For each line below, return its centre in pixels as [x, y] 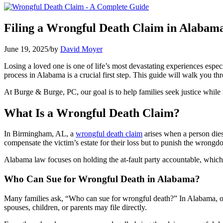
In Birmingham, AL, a [40, 134]
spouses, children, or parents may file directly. [75, 207]
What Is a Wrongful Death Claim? [92, 113]
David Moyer [81, 49]
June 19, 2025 [26, 49]
